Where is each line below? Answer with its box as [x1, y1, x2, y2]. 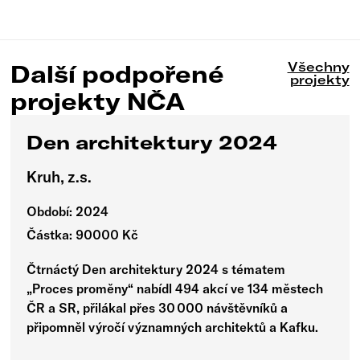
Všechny [287, 58, 350, 75]
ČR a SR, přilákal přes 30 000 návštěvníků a [27, 299, 288, 316]
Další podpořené [10, 59, 225, 88]
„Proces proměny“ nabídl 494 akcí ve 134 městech [27, 280, 324, 297]
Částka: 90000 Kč [27, 227, 139, 243]
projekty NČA [10, 86, 186, 116]
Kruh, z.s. [27, 167, 92, 187]
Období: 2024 [27, 203, 109, 220]
